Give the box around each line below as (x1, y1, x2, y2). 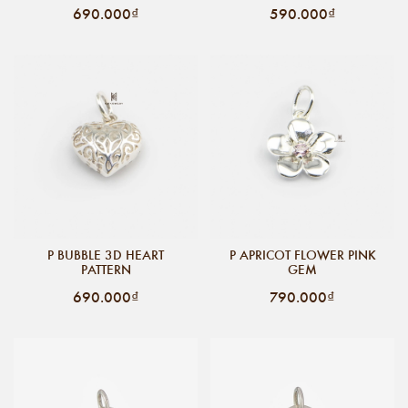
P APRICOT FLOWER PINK (229, 245, 376, 264)
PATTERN (80, 260, 131, 279)
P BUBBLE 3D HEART (47, 245, 164, 264)
